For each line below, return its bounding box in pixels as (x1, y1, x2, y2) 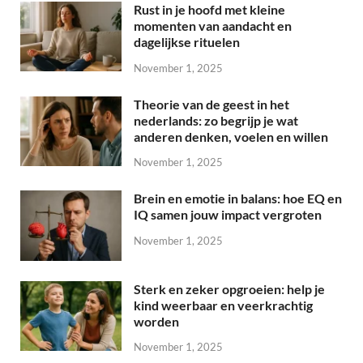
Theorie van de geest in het (134, 96, 289, 112)
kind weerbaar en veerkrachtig (134, 297, 313, 313)
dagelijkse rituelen (134, 33, 240, 49)
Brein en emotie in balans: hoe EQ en (134, 190, 342, 207)
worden (134, 313, 179, 329)
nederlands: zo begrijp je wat (134, 112, 298, 128)
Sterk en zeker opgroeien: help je (134, 280, 325, 297)
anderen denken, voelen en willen (134, 128, 328, 144)
